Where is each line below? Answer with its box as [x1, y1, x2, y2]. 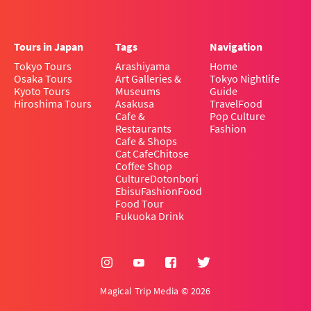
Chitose [153, 146, 189, 161]
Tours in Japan [14, 40, 83, 54]
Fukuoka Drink [115, 209, 184, 224]
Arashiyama [115, 59, 170, 74]
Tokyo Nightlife [210, 72, 280, 86]
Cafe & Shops [115, 134, 177, 149]
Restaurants [115, 121, 171, 136]
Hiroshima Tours [14, 96, 92, 111]
